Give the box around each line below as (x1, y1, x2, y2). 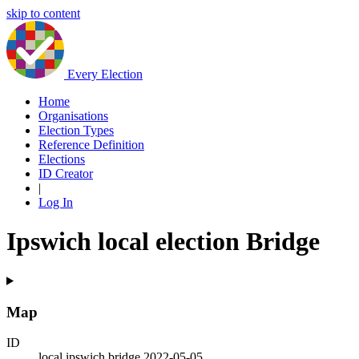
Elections (38, 152, 85, 166)
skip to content (6, 6, 80, 20)
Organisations (38, 109, 108, 123)
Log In (38, 196, 73, 209)
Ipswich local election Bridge (6, 227, 320, 256)
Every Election (67, 67, 143, 81)
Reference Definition (38, 138, 144, 151)
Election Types (38, 123, 114, 137)
